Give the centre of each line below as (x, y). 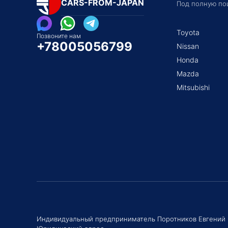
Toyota (188, 32)
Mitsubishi (193, 87)
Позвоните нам (59, 36)
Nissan (188, 46)
